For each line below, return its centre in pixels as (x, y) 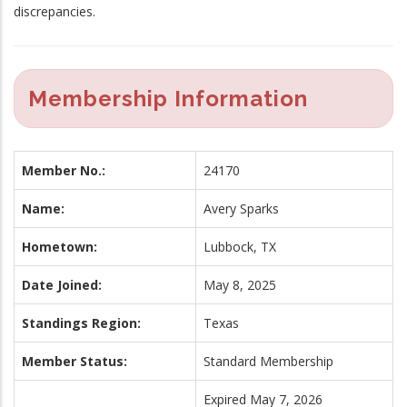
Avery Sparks (241, 208)
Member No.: (64, 170)
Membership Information (168, 98)
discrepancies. (55, 11)
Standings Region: (81, 323)
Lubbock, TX (240, 246)
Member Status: (74, 361)
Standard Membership (268, 361)
